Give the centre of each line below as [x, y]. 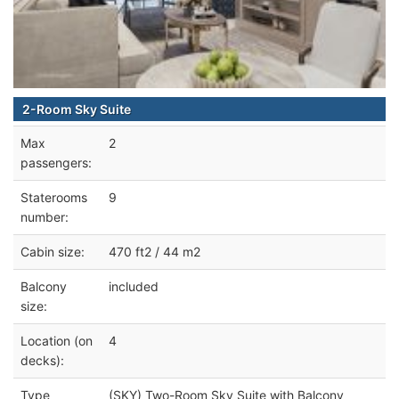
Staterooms [54, 197]
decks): [42, 360]
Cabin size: [53, 251]
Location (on [57, 340]
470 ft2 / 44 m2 [155, 251]
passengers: [56, 162]
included [134, 286]
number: [45, 216]
